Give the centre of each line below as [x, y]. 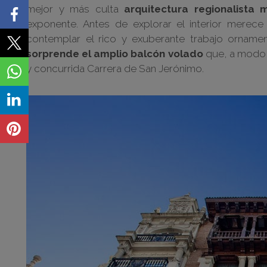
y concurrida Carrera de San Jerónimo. [115, 69]
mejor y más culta [75, 9]
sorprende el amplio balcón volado [115, 54]
